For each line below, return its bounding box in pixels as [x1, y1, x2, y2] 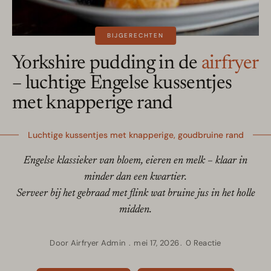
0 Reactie [185, 238, 221, 249]
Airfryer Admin [70, 238, 126, 249]
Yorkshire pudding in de [12, 54, 201, 74]
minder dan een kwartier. [84, 172, 187, 183]
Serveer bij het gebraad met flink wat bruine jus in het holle [16, 188, 255, 200]
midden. [119, 204, 152, 216]
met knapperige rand [12, 94, 173, 114]
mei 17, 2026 [134, 238, 180, 249]
